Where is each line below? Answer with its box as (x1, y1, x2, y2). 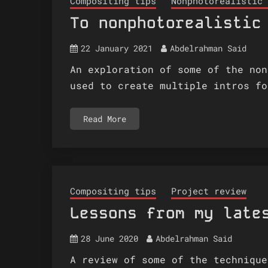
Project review (171, 184, 246, 197)
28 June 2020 (81, 232, 138, 244)
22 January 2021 (81, 42, 153, 54)
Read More (83, 112, 126, 124)
